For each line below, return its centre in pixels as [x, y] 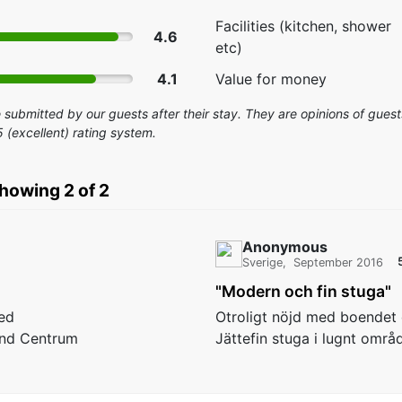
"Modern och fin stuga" [303, 292]
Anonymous [285, 247]
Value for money [271, 79]
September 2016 [338, 263]
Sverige [262, 263]
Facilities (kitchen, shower [303, 26]
